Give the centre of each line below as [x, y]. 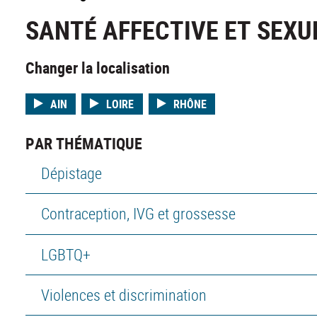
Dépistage [71, 173]
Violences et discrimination [123, 294]
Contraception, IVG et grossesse [138, 214]
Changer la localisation [98, 68]
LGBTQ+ [65, 254]
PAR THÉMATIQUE [84, 144]
